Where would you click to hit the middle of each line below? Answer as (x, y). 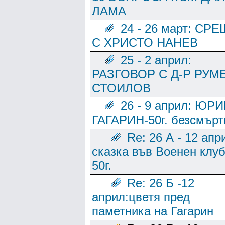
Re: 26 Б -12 (161, 183)
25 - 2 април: (156, 60)
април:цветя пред (141, 197)
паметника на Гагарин (153, 211)
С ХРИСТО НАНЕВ (145, 42)
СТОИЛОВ (121, 88)
